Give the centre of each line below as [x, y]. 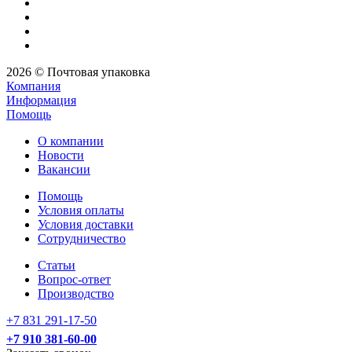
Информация [41, 101]
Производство [76, 294]
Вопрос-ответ [74, 280]
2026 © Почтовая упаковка [78, 72]
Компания [33, 86]
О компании [71, 141]
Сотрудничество [82, 239]
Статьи [57, 266]
